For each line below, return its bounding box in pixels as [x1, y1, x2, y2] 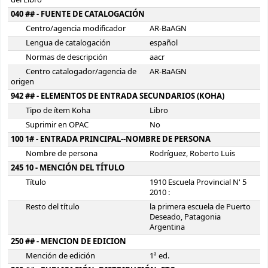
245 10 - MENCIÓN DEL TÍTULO [11, 163, 124, 174]
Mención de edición [26, 251, 96, 262]
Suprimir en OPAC [26, 120, 89, 131]
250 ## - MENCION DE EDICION [11, 236, 126, 248]
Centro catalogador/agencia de [26, 66, 137, 78]
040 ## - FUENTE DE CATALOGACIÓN [11, 9, 145, 20]
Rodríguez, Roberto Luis [150, 148, 235, 160]
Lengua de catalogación [26, 38, 111, 49]
